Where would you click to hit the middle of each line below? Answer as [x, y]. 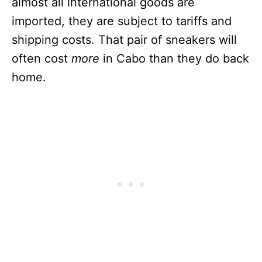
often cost [42, 58]
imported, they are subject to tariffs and [122, 21]
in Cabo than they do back [174, 58]
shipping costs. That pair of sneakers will [124, 39]
